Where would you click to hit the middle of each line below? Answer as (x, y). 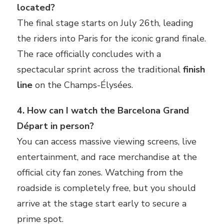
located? (36, 8)
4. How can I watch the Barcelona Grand (103, 111)
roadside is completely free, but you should (106, 188)
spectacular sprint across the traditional (100, 70)
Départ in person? (55, 126)
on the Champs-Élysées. (83, 85)
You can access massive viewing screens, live (107, 142)
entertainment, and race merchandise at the (107, 157)
